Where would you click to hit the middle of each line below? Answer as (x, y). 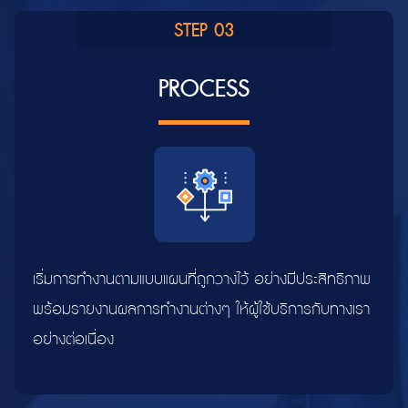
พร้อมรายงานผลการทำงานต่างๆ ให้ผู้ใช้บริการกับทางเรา (201, 310)
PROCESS (204, 89)
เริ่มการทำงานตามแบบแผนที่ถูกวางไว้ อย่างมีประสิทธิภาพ (202, 280)
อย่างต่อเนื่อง (73, 340)
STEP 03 (204, 31)
